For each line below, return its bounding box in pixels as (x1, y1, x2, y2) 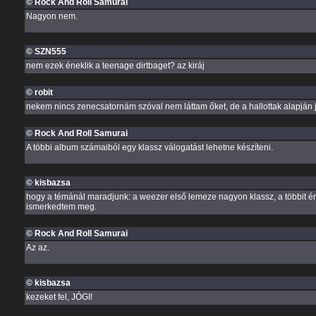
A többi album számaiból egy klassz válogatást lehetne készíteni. (25, 142, 273, 152)
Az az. (25, 243, 49, 253)
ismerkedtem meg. (25, 202, 97, 212)
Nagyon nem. (25, 11, 78, 21)
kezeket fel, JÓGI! (25, 292, 92, 302)
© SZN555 (25, 47, 66, 56)
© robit (25, 87, 53, 97)
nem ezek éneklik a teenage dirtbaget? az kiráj (25, 61, 205, 71)
